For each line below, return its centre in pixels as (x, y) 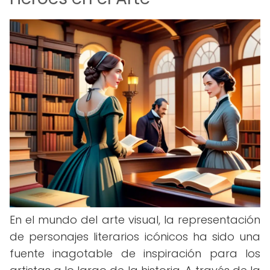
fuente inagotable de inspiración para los (135, 253)
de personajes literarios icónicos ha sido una (135, 237)
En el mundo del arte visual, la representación (135, 220)
